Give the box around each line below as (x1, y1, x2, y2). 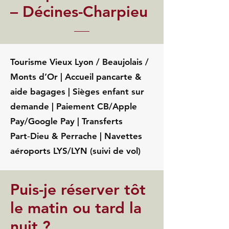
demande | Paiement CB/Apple (10, 101, 137, 111)
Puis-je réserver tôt (10, 180, 146, 199)
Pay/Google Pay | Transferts (10, 116, 123, 126)
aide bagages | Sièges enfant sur (10, 86, 144, 97)
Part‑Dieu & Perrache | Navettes (10, 131, 142, 141)
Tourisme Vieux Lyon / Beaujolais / (10, 57, 149, 67)
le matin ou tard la (10, 199, 142, 217)
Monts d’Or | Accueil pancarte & (10, 72, 142, 82)
